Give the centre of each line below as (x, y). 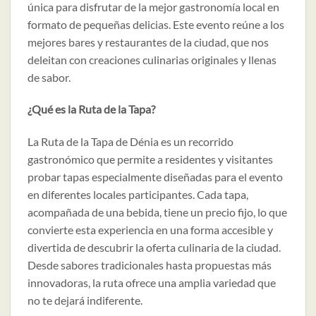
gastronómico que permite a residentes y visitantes (150, 159)
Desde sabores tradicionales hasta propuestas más (150, 265)
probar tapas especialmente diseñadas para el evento (155, 177)
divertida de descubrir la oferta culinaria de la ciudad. (154, 248)
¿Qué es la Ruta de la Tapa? (91, 109)
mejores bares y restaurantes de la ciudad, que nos (148, 42)
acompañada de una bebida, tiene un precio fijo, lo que (157, 212)
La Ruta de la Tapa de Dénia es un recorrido (130, 142)
